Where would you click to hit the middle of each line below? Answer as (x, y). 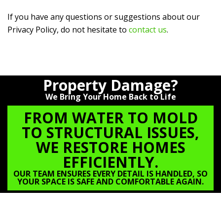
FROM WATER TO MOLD (110, 118)
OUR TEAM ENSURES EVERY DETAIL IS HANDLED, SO (110, 174)
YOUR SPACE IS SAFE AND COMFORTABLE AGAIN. (110, 182)
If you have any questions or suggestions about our (104, 17)
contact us (148, 30)
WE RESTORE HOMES (110, 147)
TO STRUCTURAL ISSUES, (110, 132)
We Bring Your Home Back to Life (110, 97)
